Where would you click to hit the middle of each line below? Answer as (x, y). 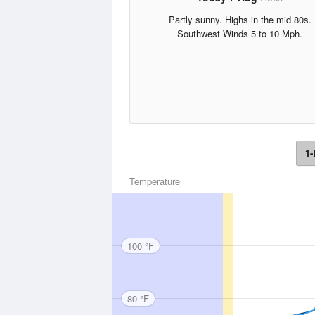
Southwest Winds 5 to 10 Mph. (240, 33)
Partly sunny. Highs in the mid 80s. (240, 19)
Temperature (155, 181)
